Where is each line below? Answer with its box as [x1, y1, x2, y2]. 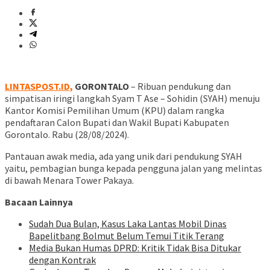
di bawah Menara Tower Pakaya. [5, 174, 134, 187]
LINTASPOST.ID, [5, 80, 73, 93]
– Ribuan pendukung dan [129, 80, 231, 93]
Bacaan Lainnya [5, 196, 73, 209]
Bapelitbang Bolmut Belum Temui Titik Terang [29, 230, 224, 242]
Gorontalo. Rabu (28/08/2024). [5, 128, 129, 141]
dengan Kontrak [29, 254, 96, 266]
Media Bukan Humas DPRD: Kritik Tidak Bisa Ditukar [29, 242, 241, 254]
